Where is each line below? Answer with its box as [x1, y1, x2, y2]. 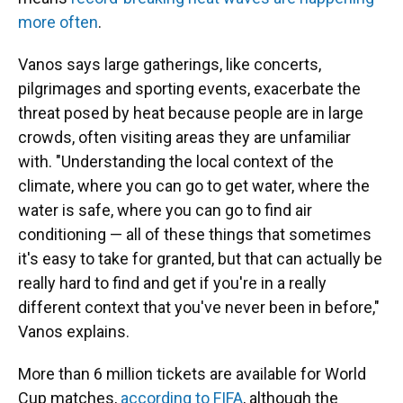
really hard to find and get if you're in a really [18, 273, 327, 292]
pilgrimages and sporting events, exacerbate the [18, 79, 361, 98]
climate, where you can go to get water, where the [18, 176, 370, 195]
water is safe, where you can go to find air [18, 201, 312, 219]
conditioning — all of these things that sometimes [18, 225, 372, 244]
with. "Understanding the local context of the [18, 152, 334, 171]
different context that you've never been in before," [18, 298, 380, 317]
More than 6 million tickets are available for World [18, 364, 366, 383]
